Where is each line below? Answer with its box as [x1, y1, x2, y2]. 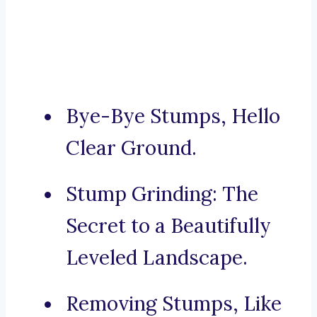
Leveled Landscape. [66, 245, 248, 271]
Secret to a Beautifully [66, 213, 271, 239]
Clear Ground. [66, 135, 197, 161]
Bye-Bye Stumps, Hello [66, 103, 280, 129]
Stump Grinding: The [66, 181, 258, 207]
